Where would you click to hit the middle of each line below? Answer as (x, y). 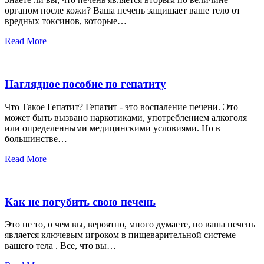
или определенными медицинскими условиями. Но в (113, 128)
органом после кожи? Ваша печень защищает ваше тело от (123, 11)
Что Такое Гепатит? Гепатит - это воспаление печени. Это (121, 107)
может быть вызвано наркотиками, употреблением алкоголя (126, 117)
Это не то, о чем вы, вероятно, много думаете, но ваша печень (130, 225)
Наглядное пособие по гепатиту (85, 84)
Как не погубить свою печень (80, 202)
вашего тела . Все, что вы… (60, 246)
